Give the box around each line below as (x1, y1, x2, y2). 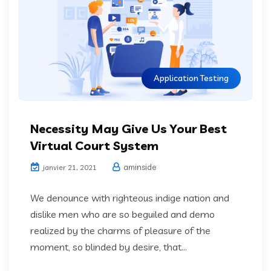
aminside (122, 162, 156, 172)
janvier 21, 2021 (41, 162, 97, 172)
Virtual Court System (30, 137, 158, 153)
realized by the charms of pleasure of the (30, 224, 211, 237)
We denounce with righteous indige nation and (30, 191, 229, 204)
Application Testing (154, 72, 229, 83)
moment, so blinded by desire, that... (30, 240, 187, 253)
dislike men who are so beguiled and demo (30, 207, 215, 220)
